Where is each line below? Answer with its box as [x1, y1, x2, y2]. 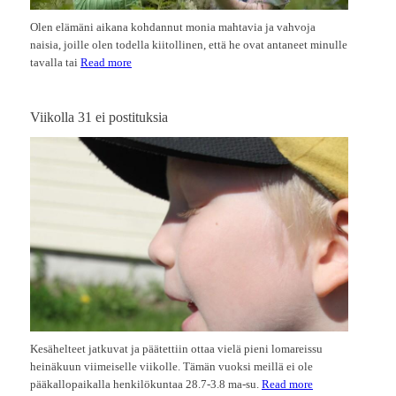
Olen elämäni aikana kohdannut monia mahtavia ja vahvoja [30, 20, 316, 34]
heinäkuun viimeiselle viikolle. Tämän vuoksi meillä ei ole [30, 360, 313, 374]
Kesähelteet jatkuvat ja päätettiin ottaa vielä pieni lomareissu [30, 342, 323, 356]
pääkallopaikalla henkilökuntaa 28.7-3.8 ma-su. [30, 377, 262, 392]
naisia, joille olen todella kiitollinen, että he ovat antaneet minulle [30, 38, 347, 52]
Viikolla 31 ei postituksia [30, 110, 168, 126]
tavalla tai [30, 56, 80, 70]
